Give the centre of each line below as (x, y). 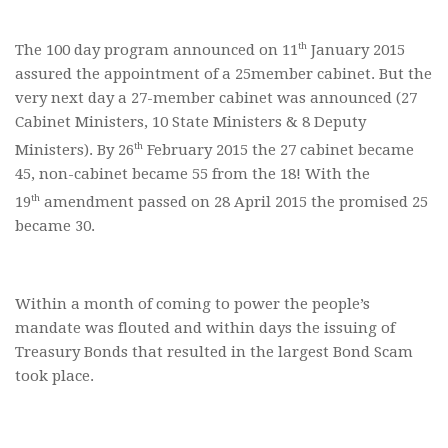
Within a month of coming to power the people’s (192, 304)
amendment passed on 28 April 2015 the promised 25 (234, 202)
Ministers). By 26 (74, 150)
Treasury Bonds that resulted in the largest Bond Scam (214, 352)
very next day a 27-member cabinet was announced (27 (216, 98)
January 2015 (356, 50)
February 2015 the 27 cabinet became (278, 150)
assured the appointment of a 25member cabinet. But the (223, 74)
